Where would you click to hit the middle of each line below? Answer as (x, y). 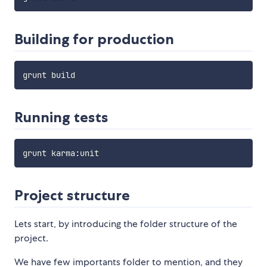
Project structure (72, 195)
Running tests (61, 117)
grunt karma (49, 153)
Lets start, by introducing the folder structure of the (126, 224)
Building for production (94, 39)
